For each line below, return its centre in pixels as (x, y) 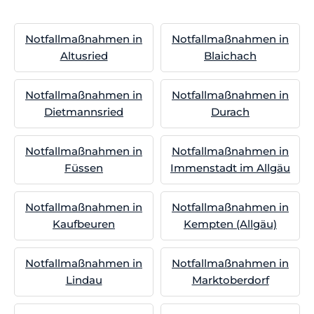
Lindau (84, 280)
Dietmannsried (84, 112)
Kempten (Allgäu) (230, 224)
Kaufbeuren (84, 224)
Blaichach (230, 56)
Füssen (84, 168)
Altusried (84, 56)
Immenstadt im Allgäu (230, 168)
